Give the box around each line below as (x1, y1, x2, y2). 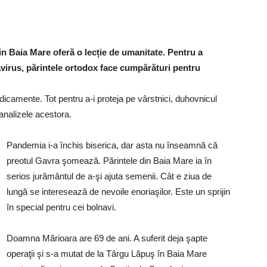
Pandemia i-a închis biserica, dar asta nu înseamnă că (7, 140, 218, 150)
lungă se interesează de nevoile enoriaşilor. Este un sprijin (7, 187, 230, 197)
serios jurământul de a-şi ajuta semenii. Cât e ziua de (7, 171, 212, 181)
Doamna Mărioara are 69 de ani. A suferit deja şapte (7, 233, 207, 243)
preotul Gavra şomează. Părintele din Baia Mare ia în (7, 156, 212, 166)
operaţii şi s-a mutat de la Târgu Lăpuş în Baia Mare (7, 249, 207, 259)
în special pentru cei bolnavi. (7, 202, 116, 212)
